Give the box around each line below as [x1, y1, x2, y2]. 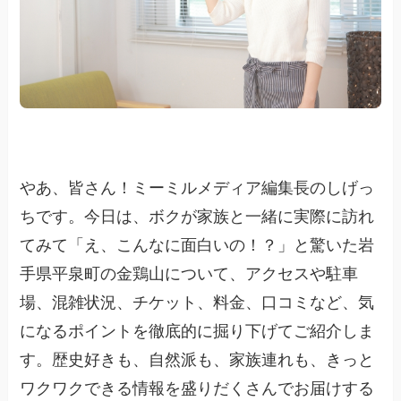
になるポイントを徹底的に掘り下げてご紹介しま [20, 318, 375, 342]
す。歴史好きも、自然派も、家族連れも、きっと [20, 346, 375, 371]
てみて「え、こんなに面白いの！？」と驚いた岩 [20, 232, 375, 256]
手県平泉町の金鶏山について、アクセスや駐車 [20, 260, 359, 285]
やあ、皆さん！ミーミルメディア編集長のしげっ [20, 175, 375, 199]
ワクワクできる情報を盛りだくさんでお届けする [20, 375, 375, 399]
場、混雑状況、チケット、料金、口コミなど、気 [20, 289, 375, 313]
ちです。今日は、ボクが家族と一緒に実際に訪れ [20, 203, 375, 227]
